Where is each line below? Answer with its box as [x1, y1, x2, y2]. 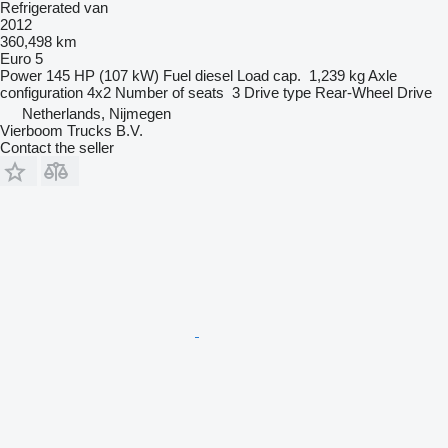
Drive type [244, 83, 311, 101]
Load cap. [237, 66, 301, 84]
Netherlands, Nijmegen [22, 104, 171, 122]
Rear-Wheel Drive [315, 83, 432, 101]
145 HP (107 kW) [46, 66, 159, 84]
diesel [195, 66, 233, 84]
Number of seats [115, 83, 224, 101]
